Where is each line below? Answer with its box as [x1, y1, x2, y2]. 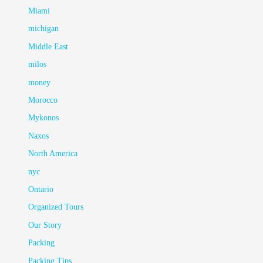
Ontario [28, 185, 54, 194]
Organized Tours [28, 203, 84, 212]
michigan [28, 24, 59, 33]
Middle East [28, 42, 69, 51]
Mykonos [28, 113, 59, 123]
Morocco [28, 96, 58, 105]
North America [28, 149, 78, 159]
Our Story [28, 220, 62, 230]
